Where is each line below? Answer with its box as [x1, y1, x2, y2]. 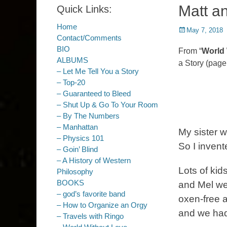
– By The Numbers [57, 111, 120, 120]
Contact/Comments [57, 33, 122, 42]
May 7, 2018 [186, 26, 223, 34]
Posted [178, 26, 199, 33]
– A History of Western [57, 156, 131, 165]
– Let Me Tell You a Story [57, 67, 139, 75]
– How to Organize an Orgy [57, 201, 147, 209]
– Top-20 [57, 78, 85, 87]
